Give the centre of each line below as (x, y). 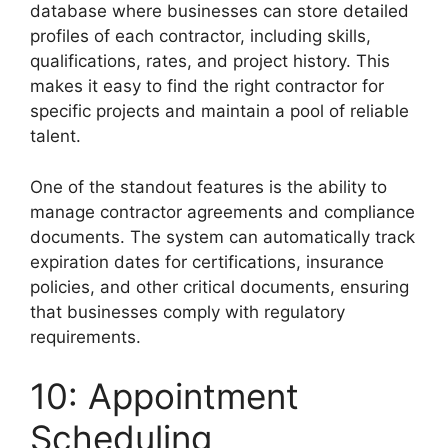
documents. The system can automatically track (222, 236)
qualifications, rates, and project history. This (210, 61)
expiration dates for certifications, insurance (207, 261)
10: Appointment (164, 396)
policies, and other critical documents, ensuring (219, 286)
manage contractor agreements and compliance (222, 211)
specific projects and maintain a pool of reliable (219, 111)
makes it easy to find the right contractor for (207, 86)
